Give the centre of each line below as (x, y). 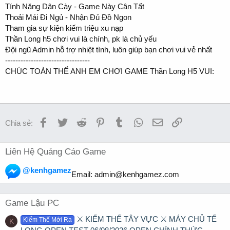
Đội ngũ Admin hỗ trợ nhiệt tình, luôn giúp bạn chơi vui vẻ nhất (109, 49)
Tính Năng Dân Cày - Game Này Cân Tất (75, 6)
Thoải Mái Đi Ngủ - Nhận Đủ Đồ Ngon (68, 17)
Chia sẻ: (19, 123)
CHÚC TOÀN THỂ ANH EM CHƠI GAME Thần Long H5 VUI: (110, 71)
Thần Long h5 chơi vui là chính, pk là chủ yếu (81, 39)
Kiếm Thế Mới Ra (48, 219)
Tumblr (136, 121)
